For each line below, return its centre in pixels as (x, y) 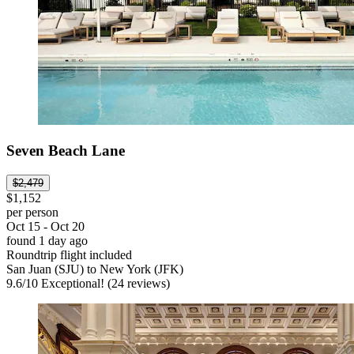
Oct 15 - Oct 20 (45, 227)
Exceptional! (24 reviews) (104, 284)
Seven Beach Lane (66, 151)
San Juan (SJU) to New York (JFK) (95, 269)
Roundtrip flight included (69, 255)
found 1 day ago (47, 241)
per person (32, 213)
